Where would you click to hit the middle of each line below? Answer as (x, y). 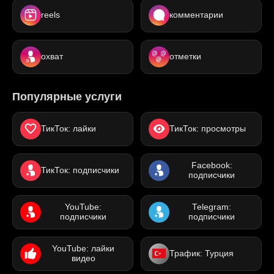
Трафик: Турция (202, 253)
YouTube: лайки (83, 248)
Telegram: (212, 207)
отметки (185, 56)
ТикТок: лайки (68, 128)
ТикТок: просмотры (208, 128)
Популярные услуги (67, 96)
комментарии (196, 15)
